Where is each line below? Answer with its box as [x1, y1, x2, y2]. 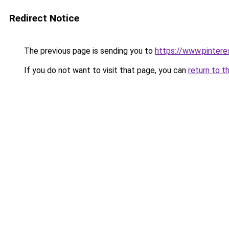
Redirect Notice [9, 12, 79, 24]
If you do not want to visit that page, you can [22, 65, 188, 75]
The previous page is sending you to [22, 46, 155, 56]
